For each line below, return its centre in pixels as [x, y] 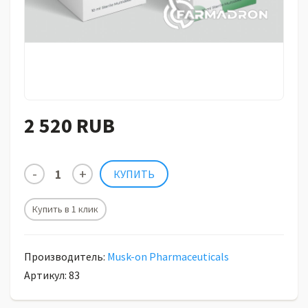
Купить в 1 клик [65, 209]
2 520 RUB [69, 125]
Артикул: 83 [52, 275]
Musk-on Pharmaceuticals [168, 256]
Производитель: [66, 256]
